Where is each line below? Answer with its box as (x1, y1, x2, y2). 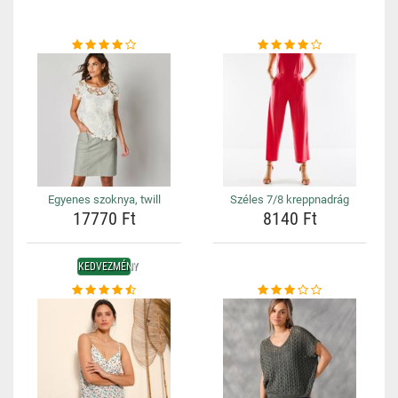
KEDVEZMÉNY (78, 260, 138, 273)
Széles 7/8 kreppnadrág (230, 193, 349, 206)
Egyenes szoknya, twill (47, 193, 161, 206)
